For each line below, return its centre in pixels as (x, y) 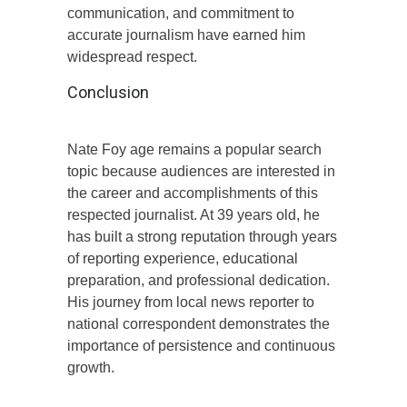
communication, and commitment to (181, 13)
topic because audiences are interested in (201, 171)
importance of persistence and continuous (201, 345)
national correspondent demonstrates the (199, 323)
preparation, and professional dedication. (199, 280)
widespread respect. (132, 56)
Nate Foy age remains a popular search (194, 149)
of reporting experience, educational (183, 258)
